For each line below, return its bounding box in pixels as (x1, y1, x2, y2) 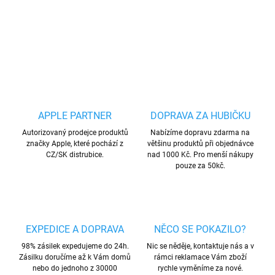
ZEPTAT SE (167, 41, 203, 50)
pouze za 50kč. (175, 161, 225, 171)
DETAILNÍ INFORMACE (12, 11, 88, 20)
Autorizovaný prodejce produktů (21, 128, 128, 137)
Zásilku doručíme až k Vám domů (19, 253, 131, 262)
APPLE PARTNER (38, 110, 112, 122)
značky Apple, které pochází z (26, 139, 123, 149)
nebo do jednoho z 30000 (33, 264, 117, 273)
